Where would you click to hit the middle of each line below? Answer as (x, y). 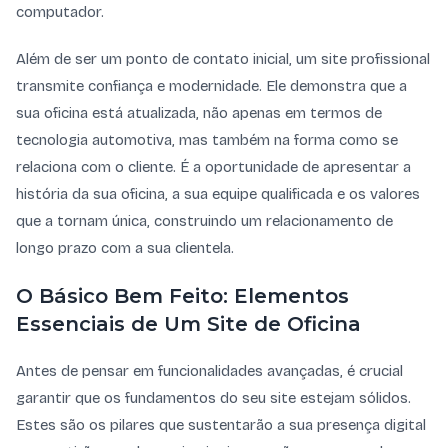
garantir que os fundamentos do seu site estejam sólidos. (213, 398)
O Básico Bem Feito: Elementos (182, 296)
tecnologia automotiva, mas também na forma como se (207, 140)
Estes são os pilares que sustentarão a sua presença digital (221, 425)
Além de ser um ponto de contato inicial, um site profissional (223, 59)
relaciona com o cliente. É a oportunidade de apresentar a (213, 167)
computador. (60, 12)
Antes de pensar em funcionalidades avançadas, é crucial (209, 371)
